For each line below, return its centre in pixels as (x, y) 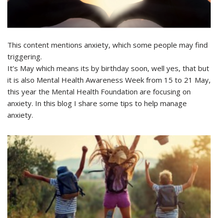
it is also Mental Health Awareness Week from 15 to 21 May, (109, 80)
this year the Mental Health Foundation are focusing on (99, 91)
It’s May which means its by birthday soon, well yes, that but (108, 68)
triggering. (25, 56)
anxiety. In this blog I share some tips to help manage (97, 103)
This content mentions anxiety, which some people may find (108, 45)
